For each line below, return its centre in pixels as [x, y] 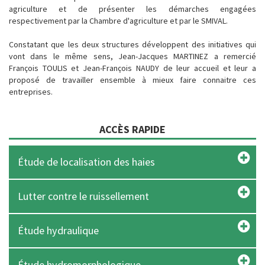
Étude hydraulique [58, 230]
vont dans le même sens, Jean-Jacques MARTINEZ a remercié [132, 56]
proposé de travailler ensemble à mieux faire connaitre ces [132, 80]
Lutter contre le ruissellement [83, 196]
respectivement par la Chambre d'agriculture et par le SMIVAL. [118, 21]
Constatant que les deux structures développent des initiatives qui [132, 44]
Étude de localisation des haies [86, 162]
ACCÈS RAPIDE [132, 129]
